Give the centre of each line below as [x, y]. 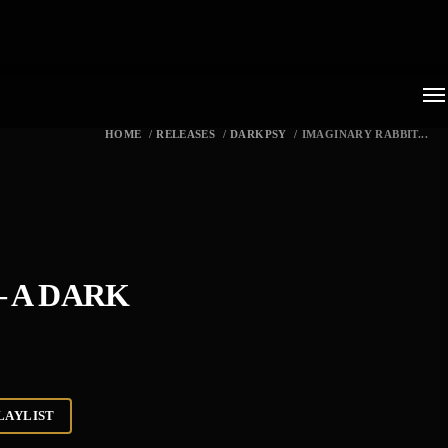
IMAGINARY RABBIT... [364, 134]
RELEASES [186, 134]
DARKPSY [258, 134]
